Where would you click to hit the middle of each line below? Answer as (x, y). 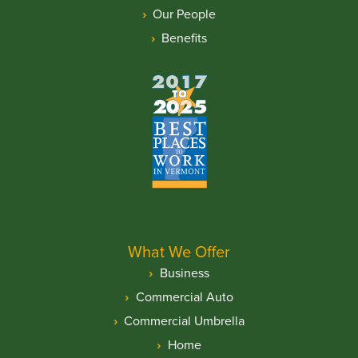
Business (184, 272)
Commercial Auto (184, 296)
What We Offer (179, 251)
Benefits (184, 37)
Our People (184, 13)
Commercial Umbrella (184, 320)
